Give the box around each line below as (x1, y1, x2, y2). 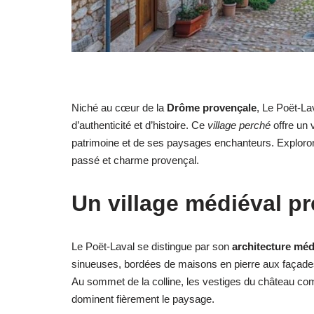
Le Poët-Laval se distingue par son (71, 240, 232, 252)
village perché (207, 118, 271, 131)
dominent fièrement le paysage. (71, 292, 214, 305)
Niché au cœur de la (71, 101, 167, 114)
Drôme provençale (167, 101, 257, 114)
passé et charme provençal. (71, 153, 199, 166)
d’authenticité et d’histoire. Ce (71, 118, 207, 131)
